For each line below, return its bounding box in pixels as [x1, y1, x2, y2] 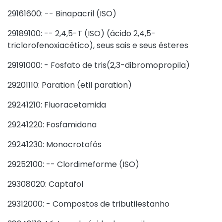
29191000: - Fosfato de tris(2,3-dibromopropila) [7, 59, 190, 71]
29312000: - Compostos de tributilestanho [7, 198, 169, 210]
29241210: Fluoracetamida [7, 99, 106, 111]
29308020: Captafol [7, 178, 83, 190]
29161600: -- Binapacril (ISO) [7, 8, 116, 19]
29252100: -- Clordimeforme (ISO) [7, 159, 139, 170]
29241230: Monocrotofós [7, 139, 102, 150]
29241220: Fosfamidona [7, 119, 97, 130]
